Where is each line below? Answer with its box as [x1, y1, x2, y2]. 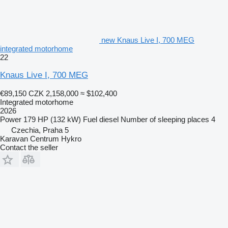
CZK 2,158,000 [28, 89, 78, 98]
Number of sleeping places [121, 115, 209, 124]
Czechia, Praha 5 [11, 126, 69, 135]
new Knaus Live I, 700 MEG [101, 36, 194, 45]
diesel [99, 115, 119, 124]
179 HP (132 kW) [23, 115, 81, 124]
